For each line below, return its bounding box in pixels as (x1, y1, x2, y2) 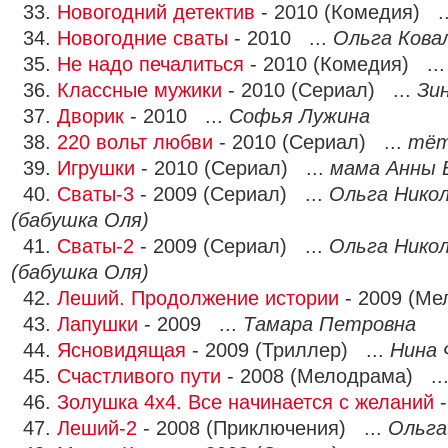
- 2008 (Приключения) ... (137, 417, 388, 439)
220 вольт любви (57, 131, 213, 153)
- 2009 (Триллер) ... (186, 339, 390, 361)
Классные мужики (57, 79, 222, 101)
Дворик (57, 105, 124, 127)
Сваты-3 (57, 183, 134, 205)
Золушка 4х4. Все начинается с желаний (57, 391, 434, 413)
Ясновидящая (57, 339, 186, 361)
